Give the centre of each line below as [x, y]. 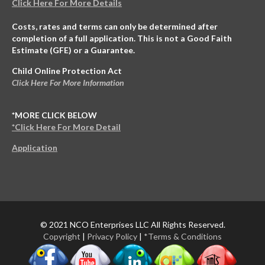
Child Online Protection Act [67, 71]
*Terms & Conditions [183, 237]
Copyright [62, 237]
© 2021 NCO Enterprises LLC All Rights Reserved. [132, 225]
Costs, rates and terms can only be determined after [115, 27]
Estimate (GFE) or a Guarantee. [73, 50]
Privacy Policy [112, 237]
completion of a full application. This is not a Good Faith [122, 38]
